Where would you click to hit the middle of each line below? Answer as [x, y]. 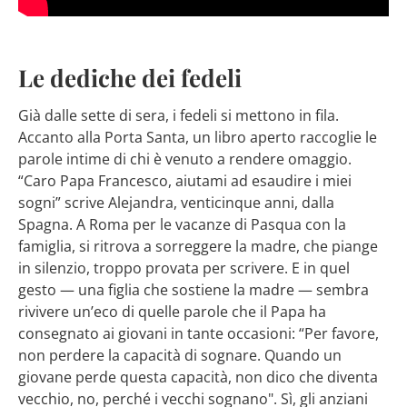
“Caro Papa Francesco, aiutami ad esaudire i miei [185, 181]
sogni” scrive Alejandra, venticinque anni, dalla [176, 203]
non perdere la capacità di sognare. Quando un [180, 355]
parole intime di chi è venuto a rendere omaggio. [185, 159]
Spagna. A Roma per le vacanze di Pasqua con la [182, 224]
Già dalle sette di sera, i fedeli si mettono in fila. [179, 115]
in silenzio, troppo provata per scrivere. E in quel [184, 268]
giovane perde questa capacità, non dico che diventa [198, 377]
